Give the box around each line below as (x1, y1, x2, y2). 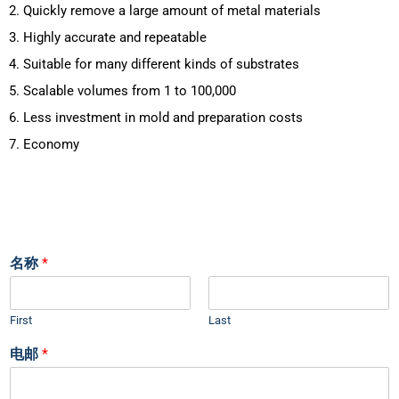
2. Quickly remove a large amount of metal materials (9, 3, 321, 20)
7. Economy (9, 136, 79, 153)
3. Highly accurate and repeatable (9, 29, 207, 46)
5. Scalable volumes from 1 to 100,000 (9, 83, 236, 100)
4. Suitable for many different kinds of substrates (9, 56, 299, 73)
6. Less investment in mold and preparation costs (9, 110, 303, 126)
